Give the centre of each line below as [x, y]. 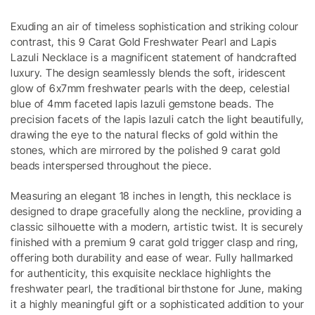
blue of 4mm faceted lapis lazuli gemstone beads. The [142, 103]
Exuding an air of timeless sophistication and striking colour [155, 26]
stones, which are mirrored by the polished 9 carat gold [146, 150]
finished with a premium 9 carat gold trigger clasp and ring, [154, 243]
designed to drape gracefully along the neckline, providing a [156, 212]
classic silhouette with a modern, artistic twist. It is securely [157, 227]
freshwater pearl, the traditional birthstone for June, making [156, 289]
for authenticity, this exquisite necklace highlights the [141, 274]
